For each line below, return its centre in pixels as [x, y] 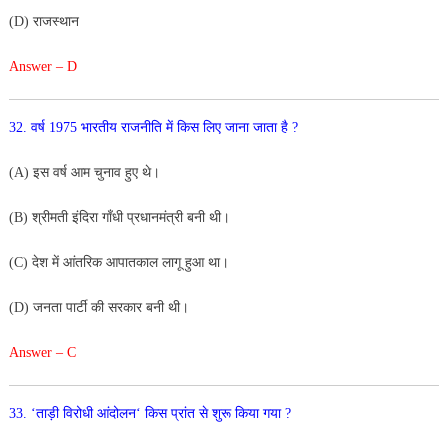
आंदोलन [116, 413]
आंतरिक [84, 262]
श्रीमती [51, 217]
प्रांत [184, 413]
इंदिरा [86, 217]
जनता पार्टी [61, 307]
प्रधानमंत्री [156, 217]
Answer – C [42, 352]
